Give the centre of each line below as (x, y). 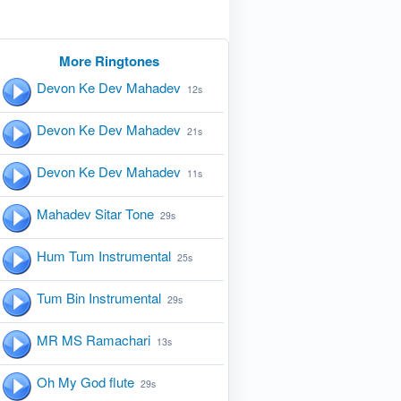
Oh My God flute (85, 382)
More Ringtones (110, 61)
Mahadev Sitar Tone (95, 213)
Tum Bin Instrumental (98, 298)
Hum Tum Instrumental (103, 256)
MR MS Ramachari (93, 340)
